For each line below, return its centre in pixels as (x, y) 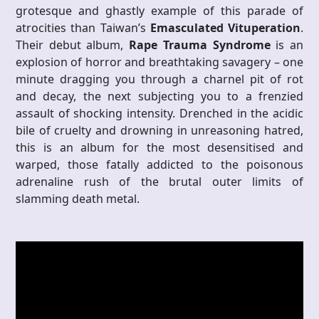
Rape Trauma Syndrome (200, 45)
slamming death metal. (78, 199)
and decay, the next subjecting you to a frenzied (159, 96)
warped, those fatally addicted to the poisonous (159, 165)
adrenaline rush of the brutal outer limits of (159, 182)
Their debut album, (73, 45)
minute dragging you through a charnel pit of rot (159, 79)
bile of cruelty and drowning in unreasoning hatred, (159, 131)
